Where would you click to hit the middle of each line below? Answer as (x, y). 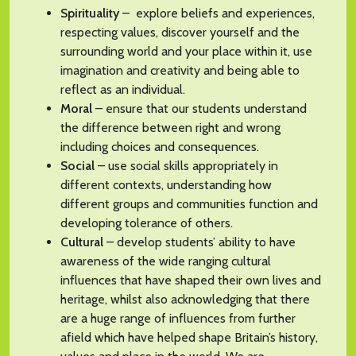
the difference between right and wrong (170, 128)
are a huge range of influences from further (178, 319)
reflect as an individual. (123, 90)
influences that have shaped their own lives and (191, 281)
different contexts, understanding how (166, 185)
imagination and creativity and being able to (180, 71)
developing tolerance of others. (147, 223)
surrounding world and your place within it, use (186, 52)
